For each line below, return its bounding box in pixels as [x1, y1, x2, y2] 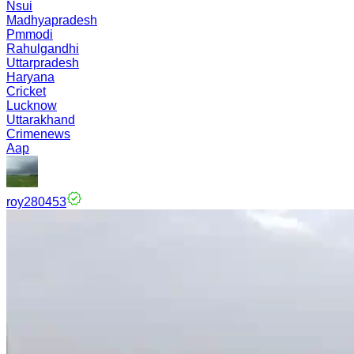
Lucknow [6, 99, 57, 112]
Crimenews [6, 127, 70, 141]
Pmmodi [6, 28, 53, 41]
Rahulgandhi [6, 42, 79, 55]
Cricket [6, 85, 46, 98]
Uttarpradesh [6, 56, 79, 70]
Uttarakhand [6, 113, 75, 126]
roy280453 [6, 195, 66, 209]
